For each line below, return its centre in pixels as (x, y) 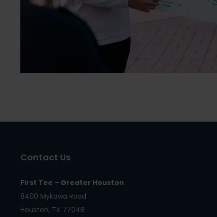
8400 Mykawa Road (53, 196)
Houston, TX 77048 (53, 210)
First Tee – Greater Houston (72, 183)
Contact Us (46, 157)
